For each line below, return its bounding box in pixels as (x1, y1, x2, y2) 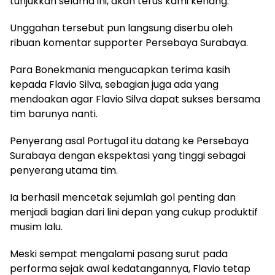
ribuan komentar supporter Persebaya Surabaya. (10, 35, 248, 50)
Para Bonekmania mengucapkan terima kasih (10, 62, 230, 77)
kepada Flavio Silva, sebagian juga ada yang (10, 77, 219, 91)
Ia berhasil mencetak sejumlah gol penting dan (10, 190, 236, 204)
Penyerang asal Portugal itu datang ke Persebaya (10, 133, 249, 148)
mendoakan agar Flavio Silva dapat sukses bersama (10, 91, 260, 106)
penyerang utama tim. (10, 163, 118, 177)
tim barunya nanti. (10, 106, 98, 121)
